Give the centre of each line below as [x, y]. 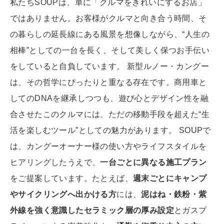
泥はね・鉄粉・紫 [174, 194]
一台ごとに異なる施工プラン [153, 162]
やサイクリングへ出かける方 [63, 194]
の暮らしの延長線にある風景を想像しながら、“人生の [110, 34]
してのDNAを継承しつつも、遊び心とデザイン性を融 [109, 98]
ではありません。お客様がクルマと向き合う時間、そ [108, 18]
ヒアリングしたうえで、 [55, 162]
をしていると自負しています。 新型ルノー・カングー [109, 66]
